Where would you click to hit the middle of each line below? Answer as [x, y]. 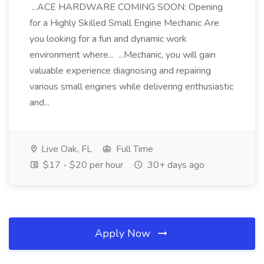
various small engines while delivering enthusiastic [131, 87]
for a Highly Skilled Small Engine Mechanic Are [124, 23]
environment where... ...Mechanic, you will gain [123, 55]
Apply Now [124, 233]
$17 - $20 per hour [82, 165]
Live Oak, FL [65, 149]
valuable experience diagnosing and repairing [120, 71]
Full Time [133, 149]
